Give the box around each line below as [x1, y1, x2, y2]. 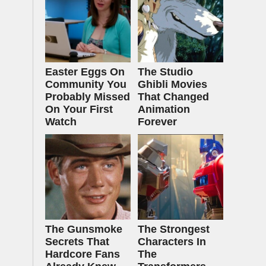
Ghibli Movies [138, 78, 207, 90]
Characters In [138, 236, 206, 248]
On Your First [45, 103, 113, 115]
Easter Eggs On [45, 66, 125, 78]
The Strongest [138, 223, 210, 235]
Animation [138, 103, 190, 115]
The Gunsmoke [45, 223, 122, 235]
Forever [138, 116, 177, 128]
